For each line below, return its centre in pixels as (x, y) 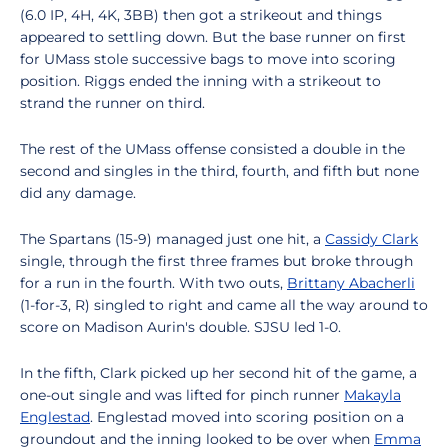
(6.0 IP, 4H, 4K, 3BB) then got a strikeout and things (201, 15)
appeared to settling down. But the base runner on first (213, 37)
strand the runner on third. (112, 103)
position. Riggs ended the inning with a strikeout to (200, 81)
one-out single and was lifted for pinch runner (182, 395)
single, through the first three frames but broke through (216, 261)
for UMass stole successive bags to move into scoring (208, 59)
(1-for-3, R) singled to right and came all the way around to (224, 305)
